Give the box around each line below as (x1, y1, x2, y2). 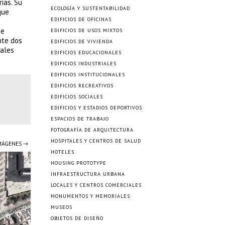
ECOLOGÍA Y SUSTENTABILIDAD (51, 5, 130, 12)
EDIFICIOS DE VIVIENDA (51, 38, 113, 45)
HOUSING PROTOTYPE (51, 160, 106, 166)
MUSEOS (51, 204, 72, 210)
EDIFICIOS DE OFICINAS (51, 16, 111, 23)
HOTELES (51, 149, 74, 155)
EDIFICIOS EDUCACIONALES (51, 49, 122, 56)
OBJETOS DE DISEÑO (51, 215, 103, 221)
